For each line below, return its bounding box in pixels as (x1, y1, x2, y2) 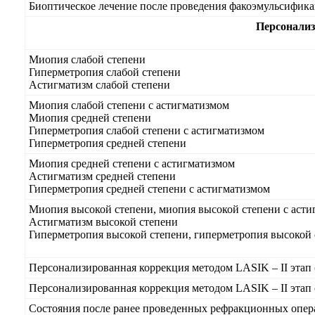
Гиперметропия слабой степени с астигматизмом (29, 124, 264, 136)
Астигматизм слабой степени (29, 79, 170, 91)
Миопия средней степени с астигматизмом (29, 157, 235, 169)
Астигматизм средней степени (29, 170, 176, 182)
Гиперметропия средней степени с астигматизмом (29, 183, 270, 195)
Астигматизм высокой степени (29, 216, 178, 228)
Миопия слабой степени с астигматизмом (29, 99, 229, 111)
